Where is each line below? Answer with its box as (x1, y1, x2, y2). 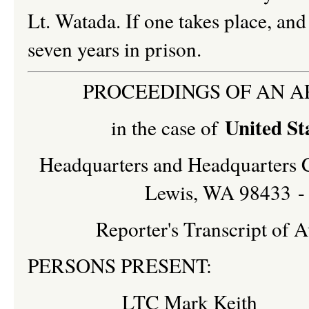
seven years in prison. (28, 34, 201, 62)
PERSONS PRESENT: (28, 251, 219, 279)
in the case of (111, 113, 225, 141)
